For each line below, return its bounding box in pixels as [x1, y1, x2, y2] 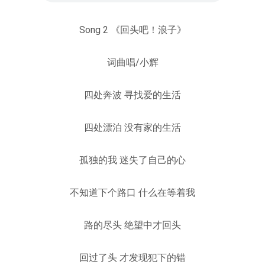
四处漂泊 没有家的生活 [84, 121, 181, 133]
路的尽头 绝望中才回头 [84, 219, 181, 231]
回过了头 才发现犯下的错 [79, 251, 186, 263]
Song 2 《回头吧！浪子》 [79, 24, 186, 35]
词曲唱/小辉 [106, 56, 159, 68]
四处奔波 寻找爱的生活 [84, 89, 181, 101]
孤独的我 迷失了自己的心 [79, 154, 186, 166]
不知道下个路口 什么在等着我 [70, 186, 195, 198]
